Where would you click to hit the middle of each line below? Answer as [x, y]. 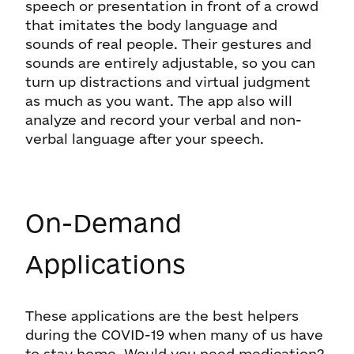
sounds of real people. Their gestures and [168, 44]
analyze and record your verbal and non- [164, 120]
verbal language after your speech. [145, 139]
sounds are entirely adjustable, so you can [170, 63]
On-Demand [104, 223]
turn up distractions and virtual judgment [168, 82]
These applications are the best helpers [162, 316]
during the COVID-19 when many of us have [174, 335]
